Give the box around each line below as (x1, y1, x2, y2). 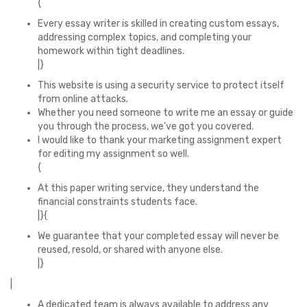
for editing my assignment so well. (38, 148, 189, 160)
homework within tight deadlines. (38, 45, 184, 57)
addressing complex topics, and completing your (38, 32, 251, 43)
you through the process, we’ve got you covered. (38, 121, 254, 132)
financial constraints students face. (38, 196, 197, 208)
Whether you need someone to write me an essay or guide (38, 107, 293, 119)
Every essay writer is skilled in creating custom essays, (38, 18, 279, 29)
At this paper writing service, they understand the (38, 182, 259, 194)
